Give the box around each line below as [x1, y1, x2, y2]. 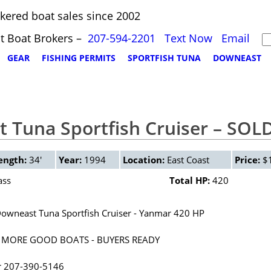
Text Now [165, 31, 212, 45]
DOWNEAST [213, 52, 261, 64]
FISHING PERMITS [42, 52, 116, 64]
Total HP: [169, 174, 210, 187]
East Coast [165, 154, 209, 166]
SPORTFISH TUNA [128, 52, 201, 64]
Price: [235, 154, 260, 166]
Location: [123, 154, 165, 166]
